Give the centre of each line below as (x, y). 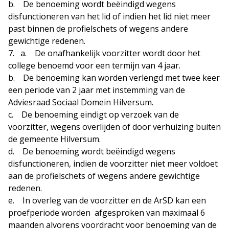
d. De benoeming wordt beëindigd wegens (92, 152)
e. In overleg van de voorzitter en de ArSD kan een (107, 201)
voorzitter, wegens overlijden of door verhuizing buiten (114, 127)
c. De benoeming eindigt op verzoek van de (94, 115)
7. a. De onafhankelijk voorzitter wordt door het (104, 53)
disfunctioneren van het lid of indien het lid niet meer (109, 17)
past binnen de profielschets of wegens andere (98, 29)
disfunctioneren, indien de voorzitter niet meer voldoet (113, 164)
